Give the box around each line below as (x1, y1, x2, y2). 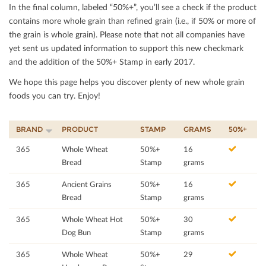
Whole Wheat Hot (62, 214, 123, 224)
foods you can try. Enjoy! (9, 90, 100, 101)
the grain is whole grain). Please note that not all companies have (9, 29, 245, 40)
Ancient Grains (62, 179, 112, 189)
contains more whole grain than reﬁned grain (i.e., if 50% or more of (9, 15, 256, 26)
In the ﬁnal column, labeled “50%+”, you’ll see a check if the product (9, 2, 256, 12)
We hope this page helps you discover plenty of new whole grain (9, 77, 245, 87)
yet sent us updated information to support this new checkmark (9, 43, 243, 53)
